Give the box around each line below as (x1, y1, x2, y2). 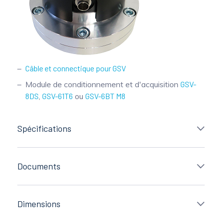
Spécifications (17, 122, 71, 134)
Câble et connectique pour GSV (25, 63, 126, 73)
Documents (17, 160, 60, 171)
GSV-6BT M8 (85, 91, 125, 101)
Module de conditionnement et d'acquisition (25, 79, 180, 89)
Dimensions (17, 198, 60, 209)
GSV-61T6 (42, 91, 73, 101)
